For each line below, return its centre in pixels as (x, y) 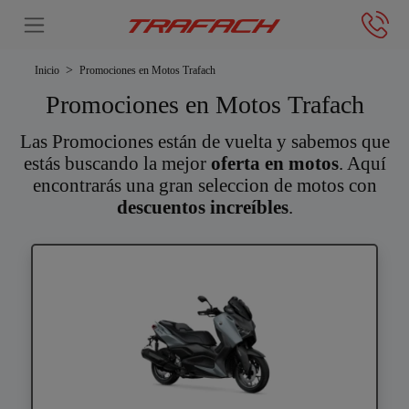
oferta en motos (274, 164)
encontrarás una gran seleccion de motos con (204, 186)
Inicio (47, 70)
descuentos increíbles (202, 208)
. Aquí (362, 164)
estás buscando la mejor (117, 164)
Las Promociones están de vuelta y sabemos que (204, 142)
